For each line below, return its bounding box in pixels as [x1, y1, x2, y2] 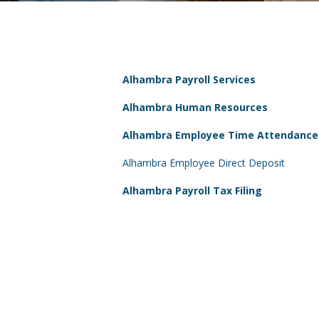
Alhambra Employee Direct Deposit [122, 156, 285, 169]
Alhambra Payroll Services [122, 73, 256, 86]
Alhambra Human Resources [122, 100, 268, 114]
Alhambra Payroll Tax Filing [122, 184, 262, 197]
